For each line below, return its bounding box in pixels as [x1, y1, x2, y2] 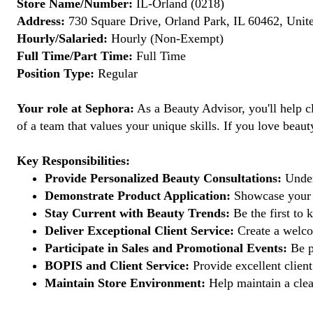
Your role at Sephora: [17, 101, 134, 115]
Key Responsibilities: [17, 154, 130, 168]
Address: [17, 14, 65, 28]
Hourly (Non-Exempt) [108, 31, 224, 45]
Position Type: [17, 66, 94, 80]
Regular [94, 66, 138, 80]
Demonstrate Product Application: [45, 189, 231, 203]
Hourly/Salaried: [17, 31, 108, 45]
